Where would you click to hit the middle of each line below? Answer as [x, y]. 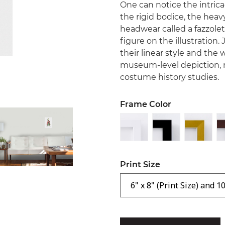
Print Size [140, 164]
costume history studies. [170, 77]
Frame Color [146, 104]
